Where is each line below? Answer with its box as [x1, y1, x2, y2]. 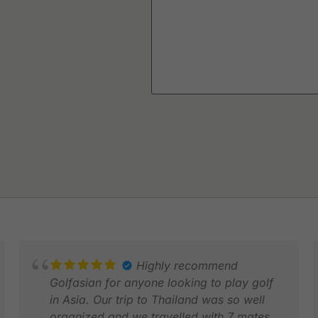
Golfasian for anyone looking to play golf [49, 275, 273, 290]
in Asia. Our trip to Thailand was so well [49, 292, 265, 307]
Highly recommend [136, 258, 238, 273]
